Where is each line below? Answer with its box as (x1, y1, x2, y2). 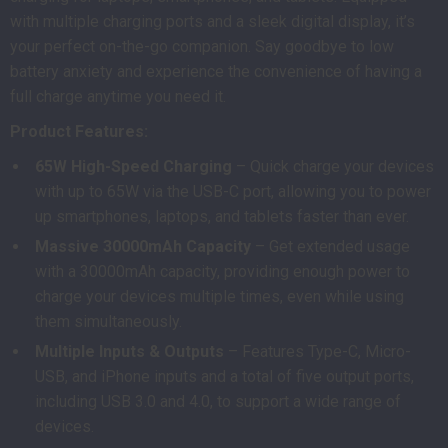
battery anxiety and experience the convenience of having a (10, 62, 422, 81)
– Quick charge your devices (232, 157, 434, 176)
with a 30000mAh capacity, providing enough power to (35, 262, 410, 281)
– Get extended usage (251, 237, 410, 256)
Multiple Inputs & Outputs (35, 342, 224, 361)
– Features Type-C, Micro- (224, 342, 411, 361)
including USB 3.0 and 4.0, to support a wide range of (35, 392, 401, 411)
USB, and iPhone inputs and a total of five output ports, (35, 367, 414, 386)
